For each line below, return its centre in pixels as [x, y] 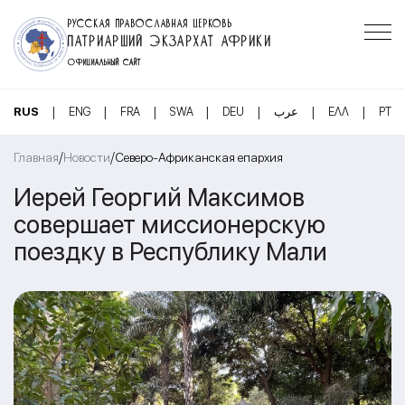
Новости [87, 157]
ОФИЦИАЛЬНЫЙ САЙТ [105, 61]
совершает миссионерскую [170, 224]
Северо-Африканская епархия [199, 157]
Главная [36, 157]
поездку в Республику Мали [170, 251]
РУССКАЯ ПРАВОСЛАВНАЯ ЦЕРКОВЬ [151, 22]
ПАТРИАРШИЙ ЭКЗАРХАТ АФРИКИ [170, 38]
